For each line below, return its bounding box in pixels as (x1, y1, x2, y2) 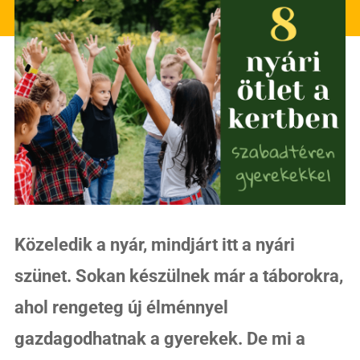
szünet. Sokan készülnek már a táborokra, (14, 265, 343, 286)
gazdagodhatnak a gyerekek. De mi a (14, 328, 305, 349)
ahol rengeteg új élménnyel (14, 297, 228, 317)
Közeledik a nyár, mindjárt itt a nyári (14, 234, 295, 255)
